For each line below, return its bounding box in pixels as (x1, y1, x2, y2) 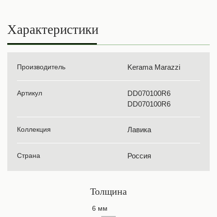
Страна (17, 152, 40, 159)
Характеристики (7, 22, 98, 37)
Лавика (127, 125, 151, 134)
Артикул (17, 89, 42, 97)
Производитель (17, 63, 65, 71)
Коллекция (17, 125, 51, 133)
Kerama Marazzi (127, 63, 180, 71)
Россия (127, 152, 151, 160)
